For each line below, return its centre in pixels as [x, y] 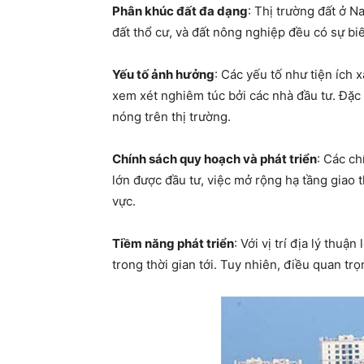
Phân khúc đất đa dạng [180, 11]
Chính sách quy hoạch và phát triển [214, 159]
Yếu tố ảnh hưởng [163, 74]
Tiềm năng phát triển [173, 243]
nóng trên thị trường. [171, 117]
